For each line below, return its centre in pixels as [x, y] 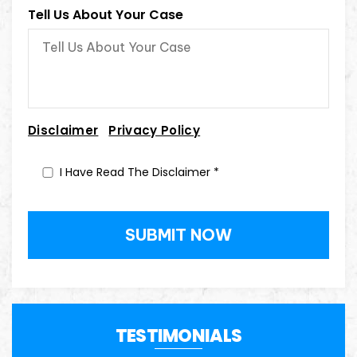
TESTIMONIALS [178, 335]
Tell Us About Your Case [106, 14]
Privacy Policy [155, 130]
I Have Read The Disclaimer [137, 172]
